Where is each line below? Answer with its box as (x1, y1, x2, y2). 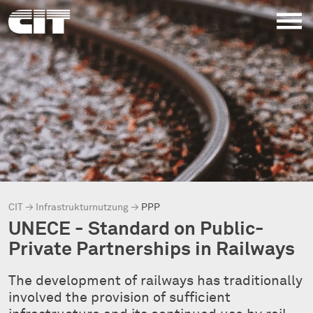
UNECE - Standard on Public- (8, 219, 264, 239)
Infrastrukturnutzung (36, 203, 129, 213)
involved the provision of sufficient (8, 290, 231, 305)
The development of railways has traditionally (8, 273, 303, 288)
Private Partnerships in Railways (8, 240, 295, 259)
